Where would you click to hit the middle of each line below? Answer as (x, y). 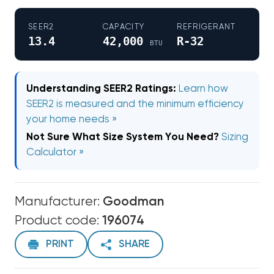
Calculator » (55, 153)
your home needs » (72, 120)
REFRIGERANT (206, 27)
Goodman (133, 202)
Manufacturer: (59, 202)
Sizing (235, 137)
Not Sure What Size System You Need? (123, 137)
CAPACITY (124, 27)
